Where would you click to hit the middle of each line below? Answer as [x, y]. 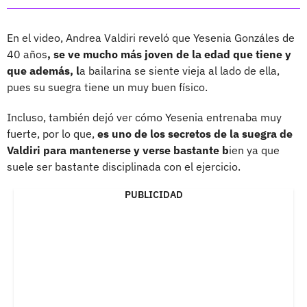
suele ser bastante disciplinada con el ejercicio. [124, 166]
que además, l [43, 70]
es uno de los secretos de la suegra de [195, 133]
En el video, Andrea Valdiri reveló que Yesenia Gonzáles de [151, 37]
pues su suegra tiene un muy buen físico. [107, 87]
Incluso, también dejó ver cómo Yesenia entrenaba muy [144, 117]
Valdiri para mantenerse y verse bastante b [118, 150]
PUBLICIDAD [153, 194]
